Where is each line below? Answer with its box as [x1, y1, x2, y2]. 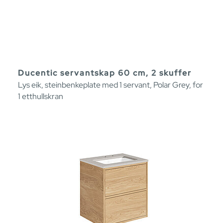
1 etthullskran [18, 91, 63, 102]
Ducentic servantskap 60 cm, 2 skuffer [18, 67, 192, 78]
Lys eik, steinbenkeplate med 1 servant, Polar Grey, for [18, 79, 203, 90]
